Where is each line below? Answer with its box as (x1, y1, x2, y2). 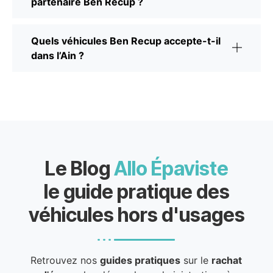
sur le (180, 253, 212, 266)
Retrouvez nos (30, 253, 101, 266)
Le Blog (44, 156, 114, 180)
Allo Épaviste (113, 156, 229, 180)
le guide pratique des (43, 179, 230, 204)
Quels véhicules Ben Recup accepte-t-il (31, 34, 221, 47)
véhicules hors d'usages (28, 202, 245, 227)
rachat (211, 253, 243, 266)
